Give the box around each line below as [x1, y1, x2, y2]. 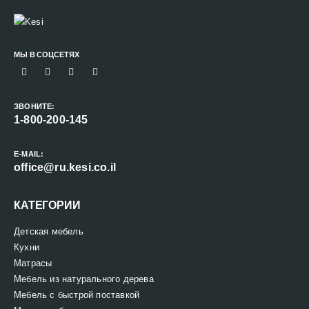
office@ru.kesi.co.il [14, 161, 116, 174]
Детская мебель [14, 226, 83, 237]
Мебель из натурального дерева [14, 274, 154, 285]
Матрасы [14, 258, 52, 269]
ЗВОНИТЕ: [14, 102, 55, 111]
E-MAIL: [14, 150, 44, 159]
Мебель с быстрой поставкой [14, 290, 140, 301]
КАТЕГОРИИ [14, 199, 81, 212]
